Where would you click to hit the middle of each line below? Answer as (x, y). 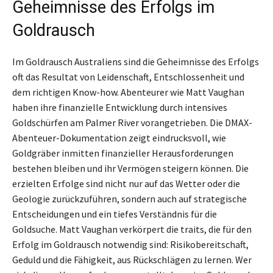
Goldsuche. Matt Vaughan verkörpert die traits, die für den (132, 229)
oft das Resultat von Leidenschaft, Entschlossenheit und (128, 77)
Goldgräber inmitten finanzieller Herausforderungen (123, 153)
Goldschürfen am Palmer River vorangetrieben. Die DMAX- (132, 123)
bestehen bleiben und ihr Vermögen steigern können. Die (130, 168)
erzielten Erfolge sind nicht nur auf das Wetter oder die (126, 184)
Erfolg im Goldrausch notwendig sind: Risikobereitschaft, (130, 245)
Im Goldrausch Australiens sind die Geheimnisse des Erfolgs (136, 62)
